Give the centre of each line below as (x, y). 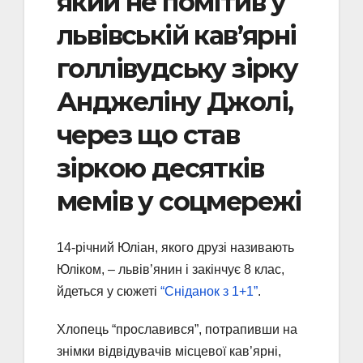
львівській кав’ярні (177, 36)
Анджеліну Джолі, (175, 102)
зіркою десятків (160, 169)
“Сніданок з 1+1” (209, 291)
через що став (148, 135)
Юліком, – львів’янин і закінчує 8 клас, (171, 269)
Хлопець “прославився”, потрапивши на (177, 329)
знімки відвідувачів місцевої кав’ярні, (169, 351)
